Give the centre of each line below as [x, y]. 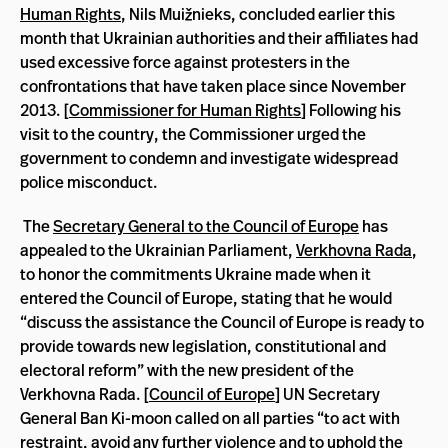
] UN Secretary [327, 393]
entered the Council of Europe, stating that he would [206, 297]
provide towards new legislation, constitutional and [203, 345]
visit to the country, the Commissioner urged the [193, 133]
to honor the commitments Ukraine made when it [195, 273]
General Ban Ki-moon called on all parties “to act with [210, 417]
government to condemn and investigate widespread [209, 157]
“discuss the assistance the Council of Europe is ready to [222, 321]
